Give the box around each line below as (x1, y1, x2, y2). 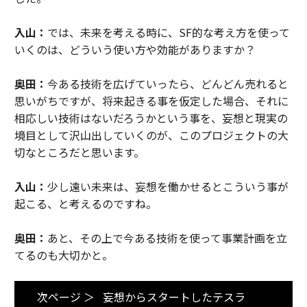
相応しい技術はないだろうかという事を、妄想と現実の (14, 110, 288, 126)
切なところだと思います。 (14, 144, 145, 160)
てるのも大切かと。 (14, 247, 113, 263)
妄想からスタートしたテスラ (102, 288, 245, 305)
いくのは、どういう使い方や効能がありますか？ (14, 41, 256, 58)
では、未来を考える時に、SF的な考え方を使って (47, 24, 290, 40)
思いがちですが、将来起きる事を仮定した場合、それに (14, 93, 288, 109)
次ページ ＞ (36, 288, 95, 305)
